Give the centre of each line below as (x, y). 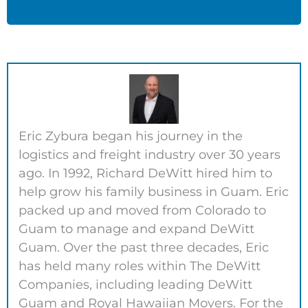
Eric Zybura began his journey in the (131, 136)
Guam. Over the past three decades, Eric (144, 247)
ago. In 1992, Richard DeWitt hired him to (145, 173)
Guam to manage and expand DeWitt (136, 229)
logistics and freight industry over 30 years (150, 154)
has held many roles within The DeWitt (140, 266)
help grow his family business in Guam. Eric (154, 191)
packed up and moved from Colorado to (142, 210)
